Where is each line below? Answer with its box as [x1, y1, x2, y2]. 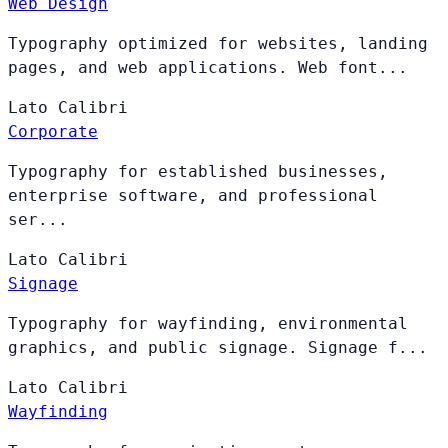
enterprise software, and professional [8, 185, 378, 205]
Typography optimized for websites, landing [8, 33, 428, 53]
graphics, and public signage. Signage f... [8, 337, 428, 357]
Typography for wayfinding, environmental [8, 313, 408, 333]
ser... [8, 209, 68, 229]
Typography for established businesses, [8, 161, 388, 181]
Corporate [8, 121, 98, 141]
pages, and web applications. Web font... [8, 57, 408, 77]
